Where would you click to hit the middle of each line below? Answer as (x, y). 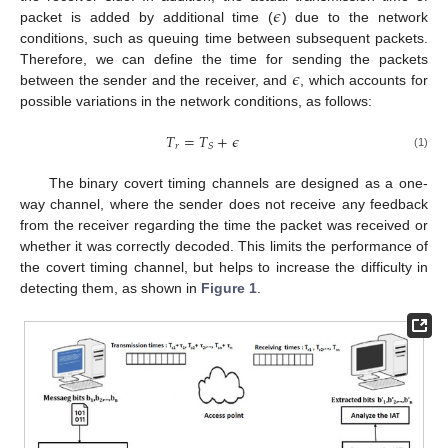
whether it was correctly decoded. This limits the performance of (224, 245)
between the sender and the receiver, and (156, 79)
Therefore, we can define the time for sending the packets (224, 58)
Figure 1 (229, 287)
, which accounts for (364, 79)
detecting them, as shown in (110, 287)
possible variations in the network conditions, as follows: (196, 100)
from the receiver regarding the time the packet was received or (224, 224)
